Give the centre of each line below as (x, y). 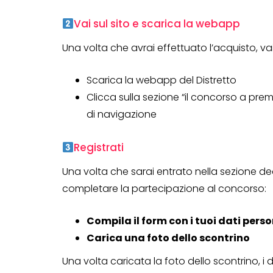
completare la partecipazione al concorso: (164, 189)
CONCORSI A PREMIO (218, 227)
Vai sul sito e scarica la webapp (157, 24)
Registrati (99, 148)
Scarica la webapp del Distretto (161, 80)
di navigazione (122, 115)
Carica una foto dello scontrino (168, 238)
